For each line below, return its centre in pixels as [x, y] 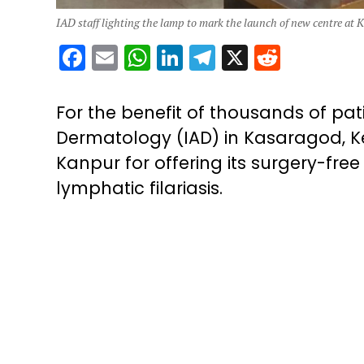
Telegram [275, 57]
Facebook [147, 57]
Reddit [321, 57]
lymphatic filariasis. [139, 188]
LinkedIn [233, 57]
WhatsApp [217, 57]
